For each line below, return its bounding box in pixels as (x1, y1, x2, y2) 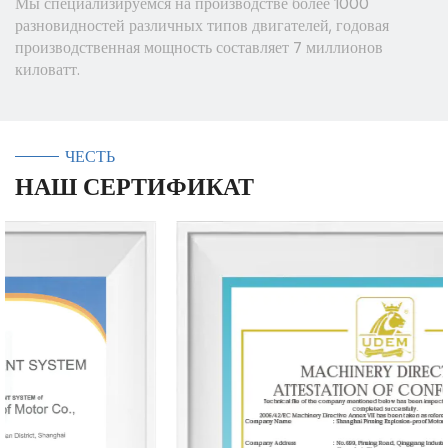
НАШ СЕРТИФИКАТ (15, 175, 254, 197)
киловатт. (15, 61, 80, 77)
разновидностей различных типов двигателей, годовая (15, 17, 389, 33)
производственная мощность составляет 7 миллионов (15, 39, 383, 55)
